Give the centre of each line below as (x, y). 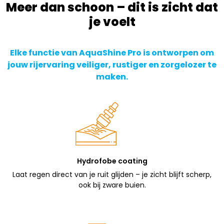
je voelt (112, 22)
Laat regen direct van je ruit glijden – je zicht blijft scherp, (112, 175)
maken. (112, 77)
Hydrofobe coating (112, 161)
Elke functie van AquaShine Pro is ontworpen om (112, 53)
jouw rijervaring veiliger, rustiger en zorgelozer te (112, 65)
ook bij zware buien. (112, 185)
